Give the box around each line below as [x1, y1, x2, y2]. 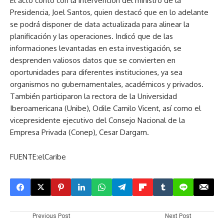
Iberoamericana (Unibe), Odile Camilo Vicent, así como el [10, 103, 201, 113]
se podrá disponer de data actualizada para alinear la [10, 19, 189, 29]
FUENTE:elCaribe [10, 151, 66, 161]
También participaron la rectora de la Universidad [10, 91, 177, 101]
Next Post [165, 212, 191, 219]
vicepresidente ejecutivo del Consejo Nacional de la [10, 115, 185, 125]
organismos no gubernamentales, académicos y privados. [10, 79, 203, 89]
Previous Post [32, 212, 70, 219]
